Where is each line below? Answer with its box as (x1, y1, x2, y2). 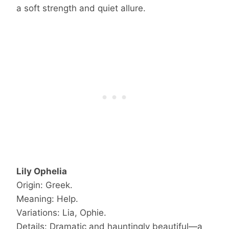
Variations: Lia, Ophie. (16, 208, 106, 218)
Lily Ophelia (16, 166, 67, 177)
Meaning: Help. (16, 194, 78, 204)
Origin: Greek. (16, 180, 73, 191)
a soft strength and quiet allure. (16, 3, 146, 14)
